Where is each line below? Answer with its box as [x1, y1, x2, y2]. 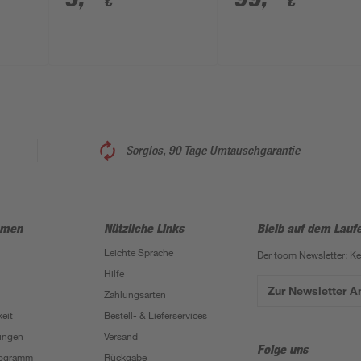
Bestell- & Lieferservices [103, 309, 207, 322]
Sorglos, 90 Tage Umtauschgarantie [125, 142, 300, 158]
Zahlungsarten [103, 288, 166, 301]
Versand [103, 330, 138, 342]
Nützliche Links [103, 220, 184, 236]
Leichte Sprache [103, 246, 173, 259]
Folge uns [256, 341, 309, 357]
